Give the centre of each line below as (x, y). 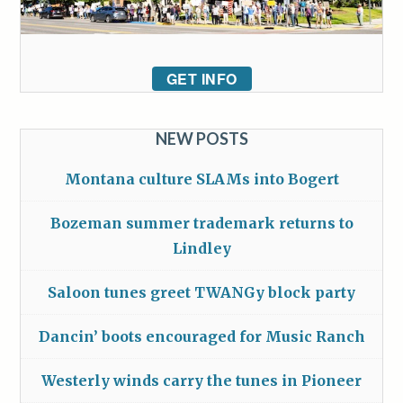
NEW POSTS (201, 138)
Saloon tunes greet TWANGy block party (201, 292)
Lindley (201, 248)
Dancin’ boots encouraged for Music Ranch (201, 336)
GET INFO (201, 78)
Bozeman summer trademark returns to (201, 223)
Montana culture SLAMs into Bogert (201, 179)
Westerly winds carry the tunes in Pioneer (201, 380)
